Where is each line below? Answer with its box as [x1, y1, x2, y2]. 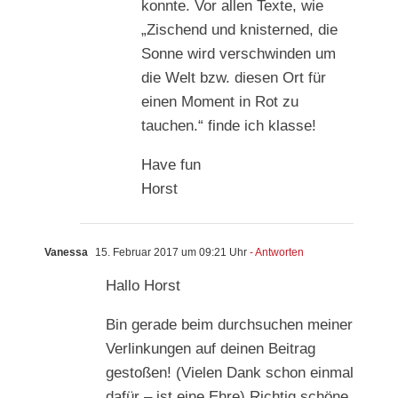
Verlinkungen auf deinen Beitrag [106, 340, 315, 358]
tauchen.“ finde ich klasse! [141, 117, 316, 135]
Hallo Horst [106, 277, 180, 295]
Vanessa [44, 246, 88, 259]
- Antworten [247, 246, 304, 259]
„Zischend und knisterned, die [141, 21, 338, 39]
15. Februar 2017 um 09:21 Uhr [92, 246, 247, 259]
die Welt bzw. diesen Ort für [141, 69, 326, 87]
